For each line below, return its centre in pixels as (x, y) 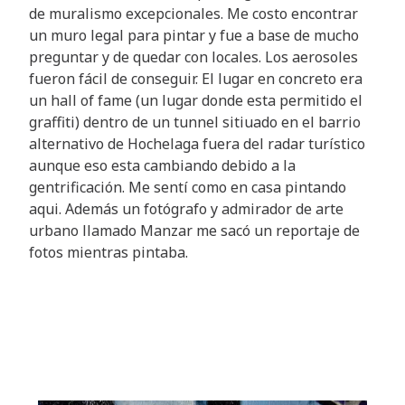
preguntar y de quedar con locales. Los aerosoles (193, 57)
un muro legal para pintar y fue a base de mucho (194, 36)
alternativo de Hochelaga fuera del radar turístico (197, 144)
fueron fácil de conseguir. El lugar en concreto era (196, 79)
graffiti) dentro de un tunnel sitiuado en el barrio (195, 122)
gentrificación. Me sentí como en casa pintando (188, 188)
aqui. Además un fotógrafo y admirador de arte (186, 209)
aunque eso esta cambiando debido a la (162, 166)
